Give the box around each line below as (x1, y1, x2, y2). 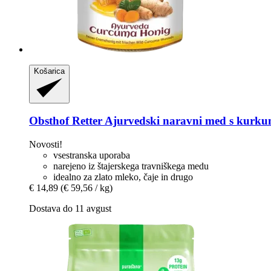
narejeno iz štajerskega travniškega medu (53, 160, 209, 171)
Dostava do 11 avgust (29, 203, 111, 214)
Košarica (34, 66, 65, 76)
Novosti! (29, 139, 62, 149)
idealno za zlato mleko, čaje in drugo (53, 171, 193, 182)
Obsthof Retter (29, 114, 102, 128)
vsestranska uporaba (53, 149, 130, 160)
